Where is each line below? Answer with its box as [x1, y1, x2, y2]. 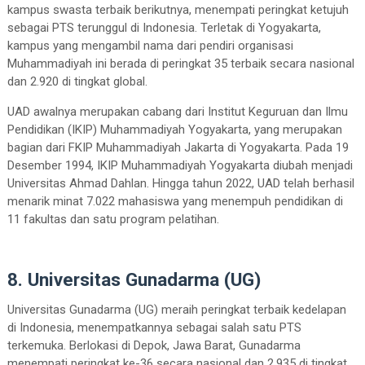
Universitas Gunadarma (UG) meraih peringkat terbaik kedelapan [7, 301, 346, 317]
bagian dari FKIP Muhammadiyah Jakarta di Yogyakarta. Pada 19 [7, 139, 349, 155]
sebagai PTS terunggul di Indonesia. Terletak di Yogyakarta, [7, 20, 321, 35]
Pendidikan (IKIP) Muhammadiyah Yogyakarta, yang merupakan [7, 121, 342, 137]
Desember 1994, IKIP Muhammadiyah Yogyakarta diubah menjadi [7, 157, 353, 173]
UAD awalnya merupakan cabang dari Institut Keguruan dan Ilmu [7, 103, 348, 119]
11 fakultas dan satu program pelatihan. [7, 211, 219, 226]
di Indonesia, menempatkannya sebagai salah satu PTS [7, 319, 301, 335]
